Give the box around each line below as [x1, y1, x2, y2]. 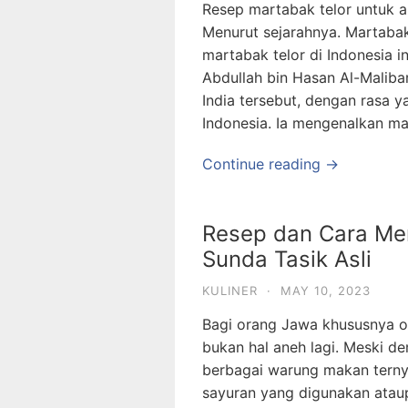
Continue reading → [202, 155, 339, 173]
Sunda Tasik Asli [202, 246, 372, 272]
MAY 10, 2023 [280, 283, 371, 298]
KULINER [202, 283, 258, 298]
